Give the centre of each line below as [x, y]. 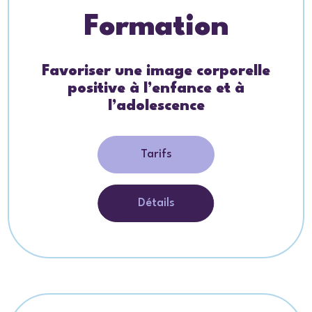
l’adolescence [156, 106]
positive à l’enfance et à [156, 88]
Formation [156, 27]
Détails [156, 203]
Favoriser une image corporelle [156, 71]
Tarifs [156, 154]
